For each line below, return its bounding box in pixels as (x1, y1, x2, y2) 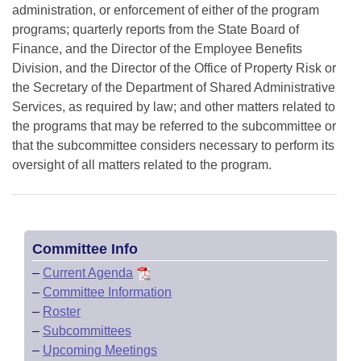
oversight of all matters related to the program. (12, 158, 272, 172)
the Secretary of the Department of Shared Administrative (12, 81, 335, 94)
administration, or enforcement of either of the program (12, 3, 319, 17)
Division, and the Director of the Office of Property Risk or (12, 61, 336, 75)
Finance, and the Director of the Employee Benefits (12, 42, 302, 56)
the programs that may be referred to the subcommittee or (12, 119, 336, 133)
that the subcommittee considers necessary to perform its (12, 139, 334, 152)
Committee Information (43, 285, 172, 299)
